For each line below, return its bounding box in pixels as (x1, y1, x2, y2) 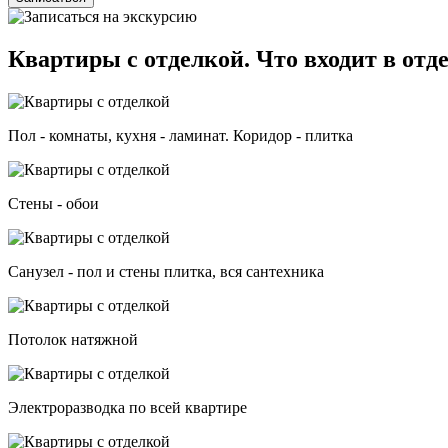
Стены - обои (8, 194, 99, 212)
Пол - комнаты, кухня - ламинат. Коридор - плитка (8, 126, 353, 144)
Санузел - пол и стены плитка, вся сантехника (8, 262, 324, 280)
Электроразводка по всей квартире (8, 398, 247, 416)
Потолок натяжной (8, 330, 138, 348)
